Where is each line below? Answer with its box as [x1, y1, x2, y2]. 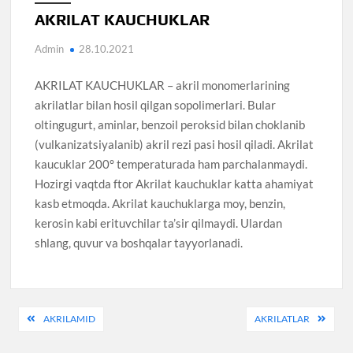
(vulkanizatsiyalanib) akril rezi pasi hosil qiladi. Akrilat [35, 136, 314, 151]
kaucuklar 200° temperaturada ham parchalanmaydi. [35, 156, 308, 171]
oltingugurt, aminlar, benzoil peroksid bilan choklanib [35, 117, 306, 132]
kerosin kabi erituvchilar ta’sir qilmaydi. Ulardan [35, 215, 283, 230]
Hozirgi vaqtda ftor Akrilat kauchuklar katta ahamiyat [35, 176, 314, 191]
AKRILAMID [43, 313, 96, 325]
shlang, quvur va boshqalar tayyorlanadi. [35, 235, 243, 250]
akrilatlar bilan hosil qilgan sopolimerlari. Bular [35, 97, 277, 112]
